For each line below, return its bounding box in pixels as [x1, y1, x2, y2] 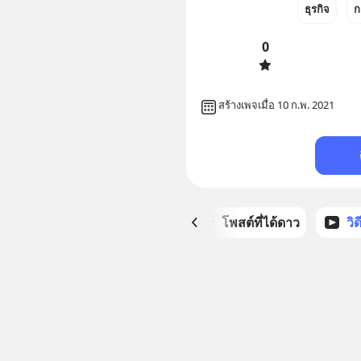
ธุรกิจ [305, 2, 330, 17]
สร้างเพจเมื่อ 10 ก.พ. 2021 [218, 98, 334, 113]
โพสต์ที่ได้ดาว [221, 214, 300, 232]
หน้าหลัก [124, 214, 175, 232]
